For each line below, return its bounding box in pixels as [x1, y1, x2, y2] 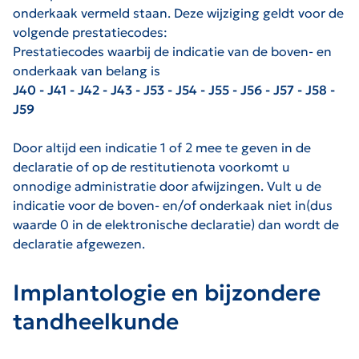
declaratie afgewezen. [13, 235, 145, 252]
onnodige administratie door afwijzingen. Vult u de [13, 177, 321, 194]
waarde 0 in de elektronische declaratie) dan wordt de [13, 216, 339, 232]
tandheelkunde [13, 307, 179, 336]
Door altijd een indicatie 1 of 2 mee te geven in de [13, 139, 311, 155]
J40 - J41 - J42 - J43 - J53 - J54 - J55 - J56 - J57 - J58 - [13, 81, 335, 98]
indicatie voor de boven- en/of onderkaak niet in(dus [13, 196, 333, 213]
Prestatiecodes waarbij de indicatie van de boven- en [13, 42, 332, 59]
